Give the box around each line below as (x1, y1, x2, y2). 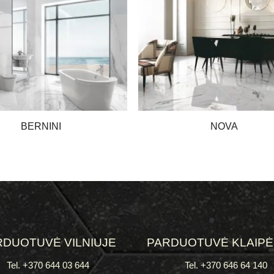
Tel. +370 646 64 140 (185, 259, 268, 270)
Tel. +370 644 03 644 (6, 259, 89, 270)
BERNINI (21, 120, 62, 131)
